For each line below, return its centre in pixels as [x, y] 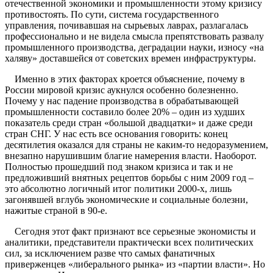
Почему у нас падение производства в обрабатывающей [122, 101]
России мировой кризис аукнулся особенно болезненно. [122, 90]
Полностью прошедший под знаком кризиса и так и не [119, 167]
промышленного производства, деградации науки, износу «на [134, 48]
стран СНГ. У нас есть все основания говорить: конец [116, 134]
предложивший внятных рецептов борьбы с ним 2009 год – [129, 178]
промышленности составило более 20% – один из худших [125, 112]
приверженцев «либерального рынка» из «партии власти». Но [135, 264]
